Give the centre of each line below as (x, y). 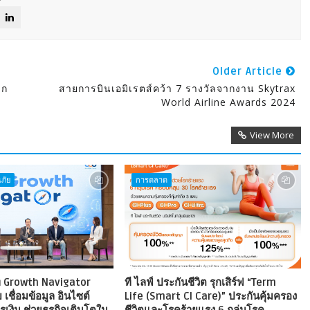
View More (272, 135)
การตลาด (151, 180)
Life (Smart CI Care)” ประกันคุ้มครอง (210, 297)
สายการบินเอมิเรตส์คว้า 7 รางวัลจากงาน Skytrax (177, 89)
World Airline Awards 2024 (228, 102)
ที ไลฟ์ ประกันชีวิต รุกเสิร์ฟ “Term (200, 283)
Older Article (249, 72)
